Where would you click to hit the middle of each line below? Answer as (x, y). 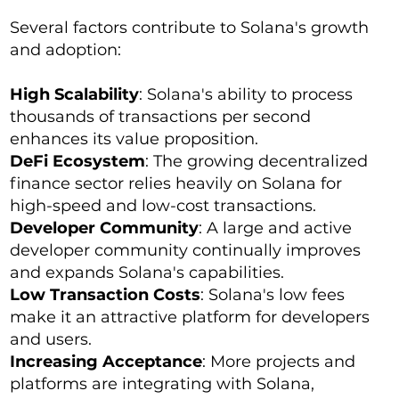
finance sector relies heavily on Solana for (176, 184)
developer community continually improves (186, 251)
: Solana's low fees (273, 295)
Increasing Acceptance (106, 362)
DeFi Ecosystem (78, 162)
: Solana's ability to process (246, 95)
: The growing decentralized (257, 162)
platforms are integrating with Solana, (163, 384)
